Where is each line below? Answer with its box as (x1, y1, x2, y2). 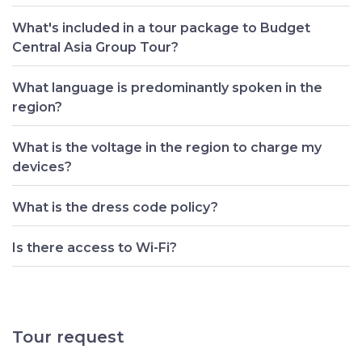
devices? (12, 158, 72, 175)
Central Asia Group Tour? (12, 39, 179, 55)
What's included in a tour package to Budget (12, 19, 310, 36)
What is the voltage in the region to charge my (12, 139, 322, 155)
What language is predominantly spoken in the (12, 79, 322, 95)
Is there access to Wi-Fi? (12, 239, 177, 255)
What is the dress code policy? (12, 199, 218, 215)
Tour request (12, 326, 124, 347)
